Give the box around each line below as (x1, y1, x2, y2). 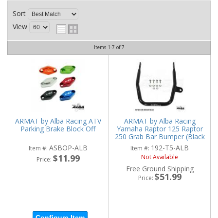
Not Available (141, 153, 178, 162)
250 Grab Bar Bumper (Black (114, 132, 205, 142)
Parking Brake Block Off (20, 124, 95, 134)
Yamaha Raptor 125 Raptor (116, 124, 203, 134)
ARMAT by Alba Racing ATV (15, 116, 101, 126)
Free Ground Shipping (126, 164, 194, 174)
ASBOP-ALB (49, 143, 88, 153)
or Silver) (145, 140, 174, 149)
